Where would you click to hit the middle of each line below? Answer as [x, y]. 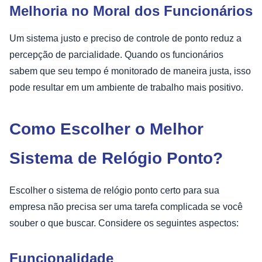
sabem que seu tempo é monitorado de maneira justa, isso [130, 71]
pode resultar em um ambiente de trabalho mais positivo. [126, 87]
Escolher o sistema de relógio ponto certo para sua [114, 190]
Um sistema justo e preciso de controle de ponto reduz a [125, 38]
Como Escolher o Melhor [106, 129]
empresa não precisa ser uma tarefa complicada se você [126, 206]
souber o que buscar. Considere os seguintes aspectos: [124, 223]
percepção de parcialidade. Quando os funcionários [116, 54]
